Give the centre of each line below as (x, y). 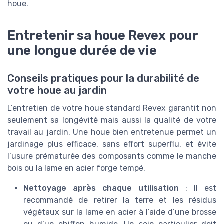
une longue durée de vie (82, 50)
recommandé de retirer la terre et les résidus (120, 200)
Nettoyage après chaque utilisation (101, 188)
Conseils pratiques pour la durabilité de (103, 78)
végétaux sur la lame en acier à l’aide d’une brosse (120, 212)
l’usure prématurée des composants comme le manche (112, 156)
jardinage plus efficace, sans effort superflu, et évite (112, 144)
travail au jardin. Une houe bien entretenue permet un (112, 132)
